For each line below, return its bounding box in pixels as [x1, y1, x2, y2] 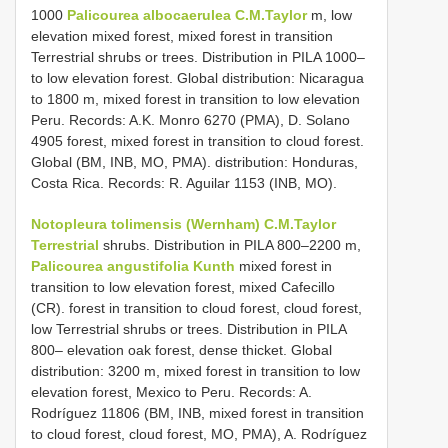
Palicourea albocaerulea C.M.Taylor [67, 6, 307, 23]
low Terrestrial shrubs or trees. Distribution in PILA [31, 320, 346, 337]
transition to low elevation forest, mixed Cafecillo [31, 278, 335, 295]
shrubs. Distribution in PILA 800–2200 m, [99, 236, 361, 253]
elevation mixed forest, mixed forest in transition [31, 27, 333, 44]
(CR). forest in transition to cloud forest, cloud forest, [31, 299, 362, 316]
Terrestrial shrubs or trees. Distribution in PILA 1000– [31, 48, 365, 65]
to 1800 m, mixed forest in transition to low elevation [31, 90, 360, 107]
